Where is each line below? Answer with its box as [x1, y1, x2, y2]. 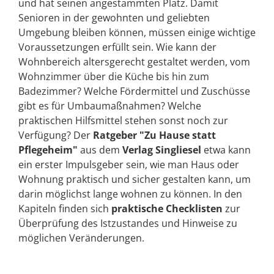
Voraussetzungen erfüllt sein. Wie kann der [18, 40, 217, 54]
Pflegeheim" [18, 143, 78, 157]
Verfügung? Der [18, 128, 93, 142]
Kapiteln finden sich [18, 201, 111, 215]
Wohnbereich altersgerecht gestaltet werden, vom [18, 54, 250, 68]
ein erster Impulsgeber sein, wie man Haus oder [18, 157, 239, 171]
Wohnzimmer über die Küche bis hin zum [18, 69, 209, 83]
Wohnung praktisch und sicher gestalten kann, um [18, 172, 251, 186]
